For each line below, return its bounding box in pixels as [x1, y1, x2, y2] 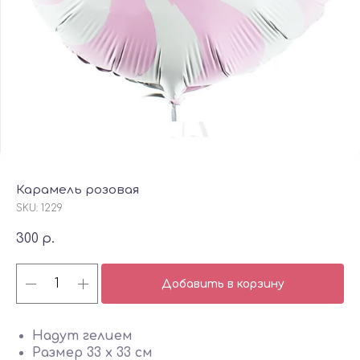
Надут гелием [32, 329, 133, 343]
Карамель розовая [16, 183, 139, 197]
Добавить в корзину [161, 277, 284, 290]
